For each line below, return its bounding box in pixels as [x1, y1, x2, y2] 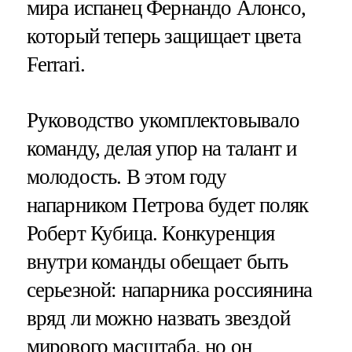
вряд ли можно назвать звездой [26, 306, 290, 330]
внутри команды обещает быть [26, 249, 288, 273]
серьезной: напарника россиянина [26, 277, 313, 302]
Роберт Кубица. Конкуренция [26, 221, 275, 245]
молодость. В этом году [26, 164, 227, 189]
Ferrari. [26, 52, 86, 76]
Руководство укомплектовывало [26, 108, 299, 132]
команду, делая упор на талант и [26, 136, 297, 160]
